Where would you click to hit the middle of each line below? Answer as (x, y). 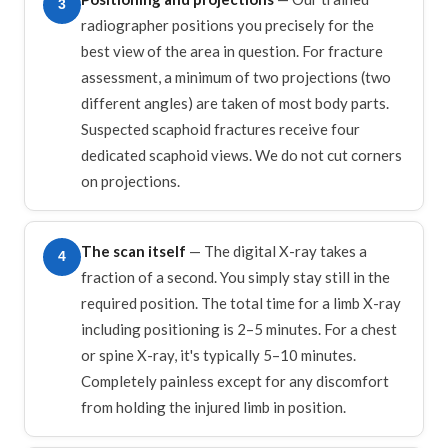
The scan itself (133, 250)
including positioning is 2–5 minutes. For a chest (239, 328)
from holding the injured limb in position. (213, 406)
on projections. (130, 180)
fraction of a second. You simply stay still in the (235, 276)
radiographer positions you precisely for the (227, 24)
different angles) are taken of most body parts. (235, 102)
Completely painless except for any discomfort (235, 380)
